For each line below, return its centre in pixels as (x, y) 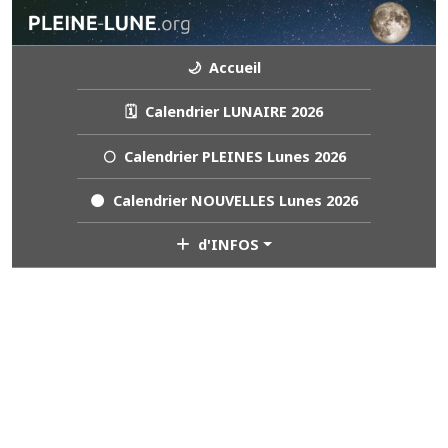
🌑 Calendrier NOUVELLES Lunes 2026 (224, 201)
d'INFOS (225, 245)
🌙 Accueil (224, 67)
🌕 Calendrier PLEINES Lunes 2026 (224, 156)
